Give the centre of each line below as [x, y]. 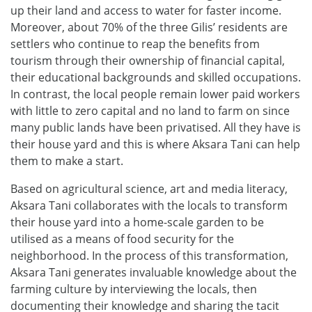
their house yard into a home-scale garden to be [137, 222]
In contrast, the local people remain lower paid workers [155, 94]
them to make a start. [67, 161]
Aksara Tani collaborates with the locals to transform [149, 205]
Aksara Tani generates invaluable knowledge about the [154, 272]
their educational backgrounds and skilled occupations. [156, 77]
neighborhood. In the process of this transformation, [149, 255]
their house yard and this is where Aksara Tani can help [155, 144]
